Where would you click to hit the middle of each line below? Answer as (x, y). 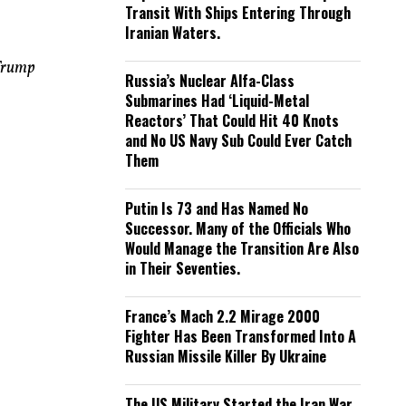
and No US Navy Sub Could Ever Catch (238, 140)
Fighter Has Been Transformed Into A (241, 336)
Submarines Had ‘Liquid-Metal (217, 101)
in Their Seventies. (183, 268)
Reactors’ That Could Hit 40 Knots (232, 121)
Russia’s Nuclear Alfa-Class (210, 81)
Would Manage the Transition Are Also (242, 248)
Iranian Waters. (173, 33)
